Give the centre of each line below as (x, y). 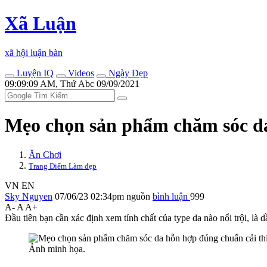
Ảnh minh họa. (57, 249)
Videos (80, 73)
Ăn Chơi (45, 154)
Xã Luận (41, 24)
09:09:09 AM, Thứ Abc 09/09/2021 (72, 83)
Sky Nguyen (29, 196)
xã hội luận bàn (34, 52)
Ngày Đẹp (127, 73)
